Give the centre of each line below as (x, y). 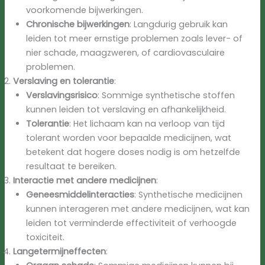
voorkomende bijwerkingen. (85, 10)
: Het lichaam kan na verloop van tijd (147, 124)
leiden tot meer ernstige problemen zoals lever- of (135, 39)
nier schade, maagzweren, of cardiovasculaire (126, 53)
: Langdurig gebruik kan (179, 25)
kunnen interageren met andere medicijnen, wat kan (138, 209)
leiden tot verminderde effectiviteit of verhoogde (132, 223)
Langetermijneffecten (60, 252)
